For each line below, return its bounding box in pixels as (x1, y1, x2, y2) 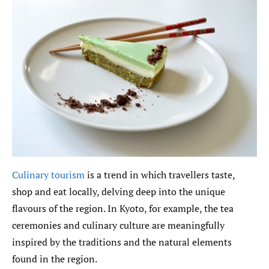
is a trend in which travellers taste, (85, 168, 235, 181)
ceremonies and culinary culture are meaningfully (12, 218, 225, 232)
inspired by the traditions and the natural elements (12, 235, 232, 249)
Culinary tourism (12, 168, 85, 181)
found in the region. (12, 252, 97, 265)
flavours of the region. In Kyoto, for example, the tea (12, 201, 234, 215)
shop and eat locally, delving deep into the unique (12, 184, 225, 198)
